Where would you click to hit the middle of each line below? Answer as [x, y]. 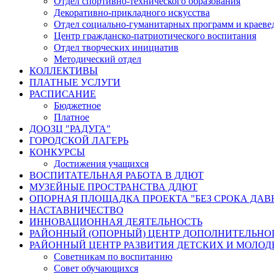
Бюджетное [77, 105]
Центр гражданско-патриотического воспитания [155, 35]
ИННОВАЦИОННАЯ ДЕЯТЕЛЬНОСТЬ [116, 221]
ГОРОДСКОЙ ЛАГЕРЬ [79, 140]
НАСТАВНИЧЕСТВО [76, 210]
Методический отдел [98, 59]
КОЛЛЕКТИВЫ [64, 70]
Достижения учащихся [101, 163]
